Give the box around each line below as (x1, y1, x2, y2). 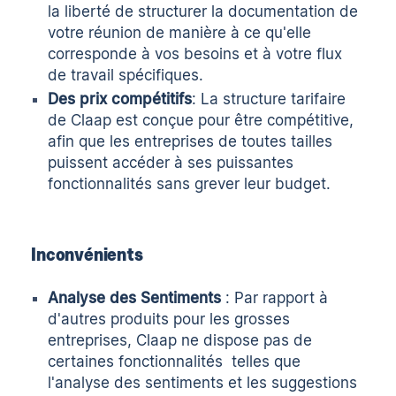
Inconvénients (31, 243, 143, 265)
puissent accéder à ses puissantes (48, 153, 294, 171)
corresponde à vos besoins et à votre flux (48, 44, 343, 63)
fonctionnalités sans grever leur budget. (48, 174, 331, 193)
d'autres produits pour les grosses (48, 310, 291, 329)
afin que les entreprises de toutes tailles (48, 132, 333, 150)
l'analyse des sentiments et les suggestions (48, 374, 358, 392)
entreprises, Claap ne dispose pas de (48, 331, 313, 350)
